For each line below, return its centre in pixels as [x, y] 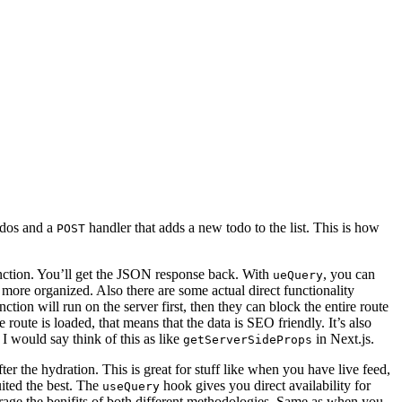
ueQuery [298, 275]
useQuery [131, 387]
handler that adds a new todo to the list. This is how [232, 228]
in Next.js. [343, 339]
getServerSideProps [248, 340]
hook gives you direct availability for [265, 386]
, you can [349, 275]
